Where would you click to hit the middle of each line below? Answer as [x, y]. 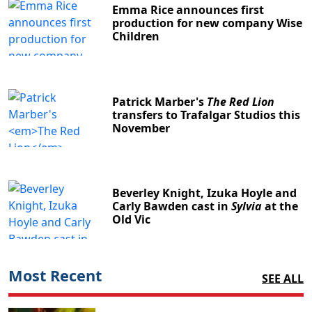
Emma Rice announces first [188, 10]
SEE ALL [283, 278]
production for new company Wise [208, 23]
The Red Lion [241, 101]
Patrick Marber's [160, 101]
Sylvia [247, 206]
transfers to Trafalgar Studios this [206, 115]
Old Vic [132, 220]
